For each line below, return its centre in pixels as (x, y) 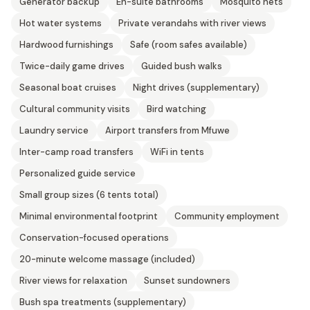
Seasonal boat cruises (68, 88)
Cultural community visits (75, 109)
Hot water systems (61, 23)
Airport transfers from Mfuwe (167, 130)
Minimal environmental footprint (89, 216)
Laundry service (54, 130)
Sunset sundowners (187, 281)
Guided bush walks (182, 66)
